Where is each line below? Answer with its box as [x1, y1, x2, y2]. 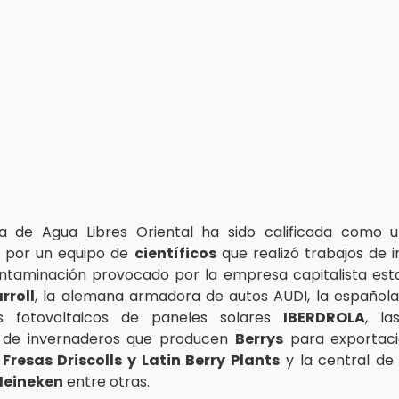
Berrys [234, 328, 283, 349]
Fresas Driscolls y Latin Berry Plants [2, 349, 281, 370]
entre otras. [63, 370, 150, 392]
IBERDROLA [283, 306, 365, 328]
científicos [134, 242, 216, 264]
